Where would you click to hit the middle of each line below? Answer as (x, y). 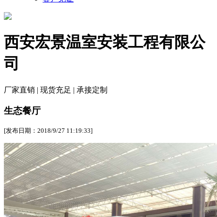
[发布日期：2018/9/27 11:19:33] (48, 131)
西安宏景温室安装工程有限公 (105, 42)
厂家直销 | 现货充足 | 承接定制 (56, 90)
